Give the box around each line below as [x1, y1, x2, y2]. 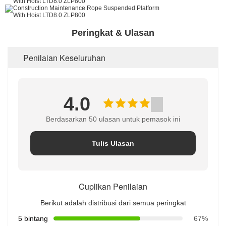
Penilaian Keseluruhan [23, 52, 105, 64]
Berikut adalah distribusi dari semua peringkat [40, 199, 186, 207]
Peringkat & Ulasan [72, 28, 154, 38]
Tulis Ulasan [92, 139, 134, 147]
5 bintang [18, 214, 48, 222]
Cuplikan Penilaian [79, 181, 147, 192]
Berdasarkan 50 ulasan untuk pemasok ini [46, 115, 180, 123]
